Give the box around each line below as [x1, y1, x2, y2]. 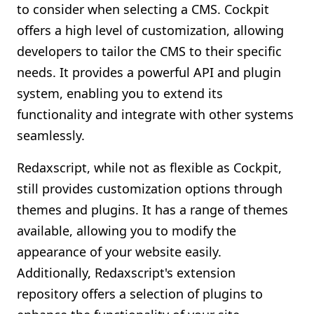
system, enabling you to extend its [17, 85, 223, 102]
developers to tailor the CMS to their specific [17, 43, 282, 60]
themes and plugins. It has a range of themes [17, 201, 288, 218]
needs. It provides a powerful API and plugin [17, 64, 281, 81]
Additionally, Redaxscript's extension [17, 264, 235, 281]
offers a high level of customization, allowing [17, 22, 284, 39]
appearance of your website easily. [17, 243, 221, 260]
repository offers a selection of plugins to [17, 285, 263, 302]
